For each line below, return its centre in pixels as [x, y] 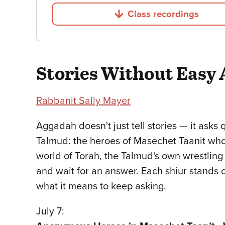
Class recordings [163, 14]
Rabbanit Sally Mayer [83, 101]
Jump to [174, 19]
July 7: [50, 211]
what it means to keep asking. [101, 186]
